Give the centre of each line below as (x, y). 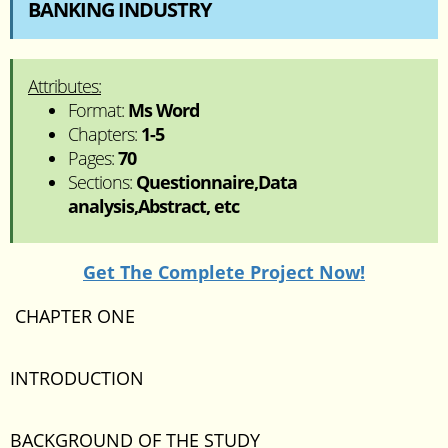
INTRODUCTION (77, 378)
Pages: (93, 158)
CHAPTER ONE (72, 316)
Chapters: (104, 134)
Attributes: (64, 86)
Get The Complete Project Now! (224, 272)
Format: (98, 110)
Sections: (102, 182)
